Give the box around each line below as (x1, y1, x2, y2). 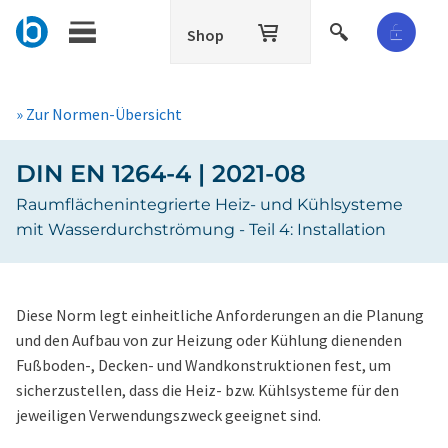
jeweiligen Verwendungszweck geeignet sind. (16, 405, 321, 425)
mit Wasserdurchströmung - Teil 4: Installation (16, 220, 386, 239)
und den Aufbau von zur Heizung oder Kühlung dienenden (16, 330, 402, 350)
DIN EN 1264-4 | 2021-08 (16, 159, 306, 188)
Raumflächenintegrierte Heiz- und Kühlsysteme (16, 195, 403, 214)
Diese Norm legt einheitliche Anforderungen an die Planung (16, 305, 424, 325)
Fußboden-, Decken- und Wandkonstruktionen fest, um (16, 355, 391, 375)
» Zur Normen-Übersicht (16, 104, 182, 124)
